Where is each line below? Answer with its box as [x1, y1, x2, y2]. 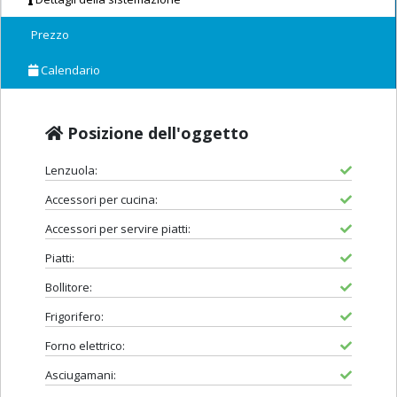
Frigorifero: [45, 308, 104, 325]
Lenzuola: [45, 162, 97, 179]
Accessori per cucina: [45, 191, 158, 208]
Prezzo [28, 27, 69, 43]
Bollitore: [45, 279, 92, 296]
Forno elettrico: [45, 338, 125, 354]
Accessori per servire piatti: [45, 221, 191, 237]
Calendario [38, 62, 100, 79]
